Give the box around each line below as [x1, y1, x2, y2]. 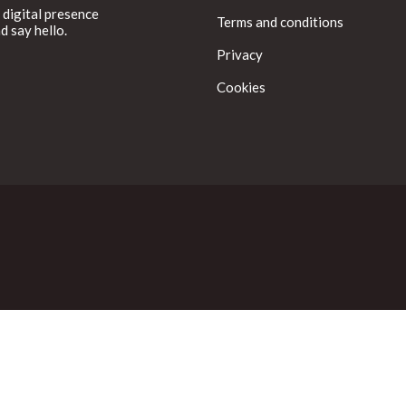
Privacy [217, 46, 263, 63]
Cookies [217, 79, 266, 95]
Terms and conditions [217, 14, 343, 30]
